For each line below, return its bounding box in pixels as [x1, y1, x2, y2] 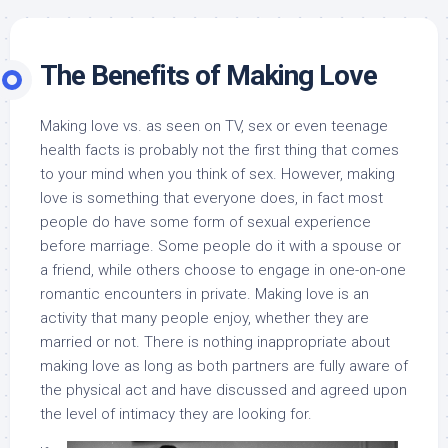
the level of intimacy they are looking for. [40, 405, 312, 423]
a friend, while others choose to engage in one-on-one [40, 261, 406, 279]
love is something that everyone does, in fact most [40, 189, 383, 207]
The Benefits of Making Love [40, 59, 377, 92]
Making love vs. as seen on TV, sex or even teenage [40, 117, 388, 135]
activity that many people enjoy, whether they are [40, 309, 369, 327]
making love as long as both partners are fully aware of [40, 357, 408, 375]
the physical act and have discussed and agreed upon [40, 381, 407, 399]
